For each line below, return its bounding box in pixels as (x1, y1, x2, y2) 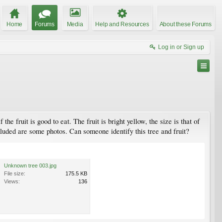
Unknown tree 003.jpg (4, 162, 56, 168)
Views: (4, 178, 20, 184)
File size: (4, 170, 25, 176)
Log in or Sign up (158, 43, 204, 51)
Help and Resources (95, 20, 149, 28)
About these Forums (159, 20, 212, 28)
